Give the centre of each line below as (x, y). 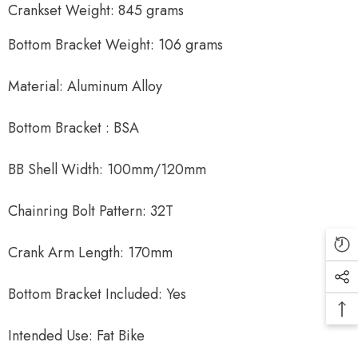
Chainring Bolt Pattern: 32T (91, 211)
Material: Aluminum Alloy (85, 86)
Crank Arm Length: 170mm (90, 252)
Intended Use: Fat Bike (76, 335)
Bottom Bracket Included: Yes (97, 294)
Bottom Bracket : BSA (74, 127)
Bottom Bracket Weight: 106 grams (115, 44)
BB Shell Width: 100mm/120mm (107, 169)
